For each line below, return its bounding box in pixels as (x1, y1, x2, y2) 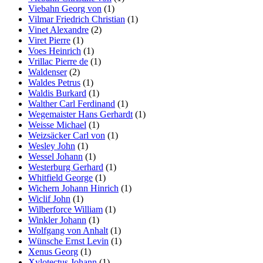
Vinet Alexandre (28, 24, 89, 35)
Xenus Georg (28, 246, 78, 257)
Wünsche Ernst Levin (28, 235, 109, 246)
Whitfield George (28, 172, 93, 183)
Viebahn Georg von (28, 3, 102, 14)
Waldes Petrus (28, 77, 80, 87)
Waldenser (28, 66, 67, 77)
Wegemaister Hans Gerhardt (28, 109, 133, 119)
